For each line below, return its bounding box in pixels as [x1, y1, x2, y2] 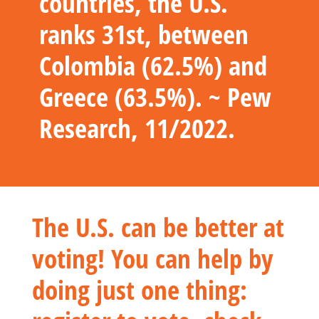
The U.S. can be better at [32, 209, 284, 245]
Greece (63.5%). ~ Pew [39, 78, 271, 115]
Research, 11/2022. [39, 110, 235, 146]
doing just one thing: [32, 271, 247, 308]
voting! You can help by [32, 240, 273, 276]
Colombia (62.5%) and [39, 47, 267, 83]
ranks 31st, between [39, 16, 249, 52]
